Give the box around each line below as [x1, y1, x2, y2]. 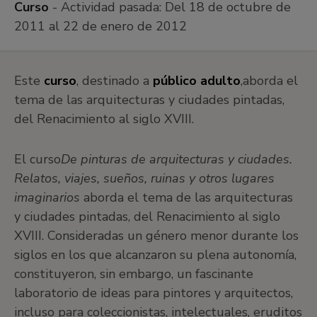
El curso [14, 151, 61, 168]
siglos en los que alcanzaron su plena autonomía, [14, 246, 296, 263]
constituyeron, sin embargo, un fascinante [14, 265, 253, 282]
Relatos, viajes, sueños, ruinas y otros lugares [14, 170, 275, 187]
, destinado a [76, 72, 153, 89]
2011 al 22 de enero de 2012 [14, 18, 187, 35]
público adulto [153, 72, 241, 89]
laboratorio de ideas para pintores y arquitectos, [14, 284, 293, 301]
